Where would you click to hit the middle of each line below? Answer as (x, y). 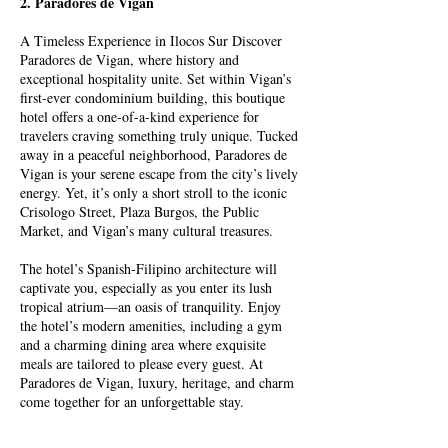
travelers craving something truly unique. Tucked (159, 135)
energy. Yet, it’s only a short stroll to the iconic (153, 192)
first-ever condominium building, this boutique (152, 97)
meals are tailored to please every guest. (132, 363)
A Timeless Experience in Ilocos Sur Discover (151, 40)
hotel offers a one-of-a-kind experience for (139, 116)
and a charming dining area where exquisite (143, 344)
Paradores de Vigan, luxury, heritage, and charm (157, 382)
